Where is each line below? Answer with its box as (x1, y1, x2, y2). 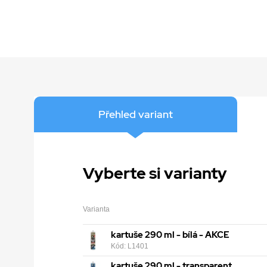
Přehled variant (98, 107, 173, 121)
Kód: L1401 (111, 241, 149, 250)
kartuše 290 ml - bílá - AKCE (111, 229, 230, 241)
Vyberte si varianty (82, 162, 227, 184)
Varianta (82, 204, 110, 213)
